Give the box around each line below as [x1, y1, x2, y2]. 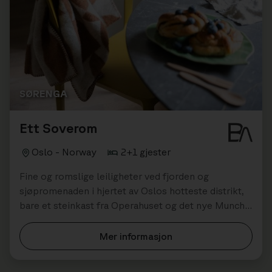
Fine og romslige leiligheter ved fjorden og [19, 170, 209, 182]
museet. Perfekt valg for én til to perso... [19, 214, 198, 225]
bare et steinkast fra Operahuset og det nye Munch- [19, 199, 249, 211]
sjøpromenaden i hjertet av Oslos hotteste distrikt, [19, 185, 244, 196]
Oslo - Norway [32, 146, 97, 157]
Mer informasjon [100, 230, 172, 242]
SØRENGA [19, 87, 67, 99]
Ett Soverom [19, 120, 97, 135]
